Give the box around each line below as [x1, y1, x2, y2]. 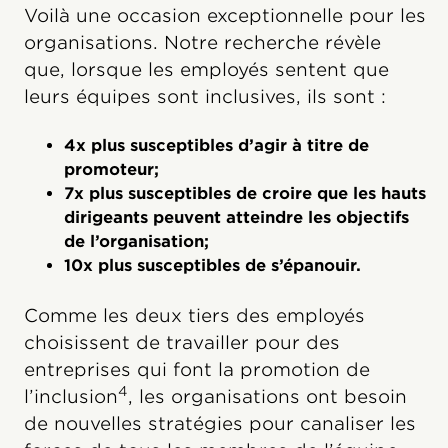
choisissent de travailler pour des [24, 332, 340, 354]
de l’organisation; [64, 232, 209, 252]
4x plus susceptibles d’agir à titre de [64, 136, 369, 156]
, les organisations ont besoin [128, 386, 407, 408]
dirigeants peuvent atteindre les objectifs [64, 208, 409, 228]
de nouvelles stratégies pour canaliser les [24, 413, 416, 435]
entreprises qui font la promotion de [24, 359, 370, 381]
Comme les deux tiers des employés [24, 305, 365, 327]
